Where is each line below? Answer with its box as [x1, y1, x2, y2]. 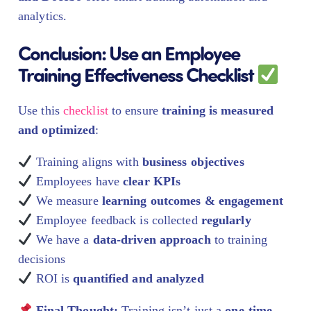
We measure [32, 194, 102, 208]
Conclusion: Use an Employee [18, 40, 239, 66]
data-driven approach [92, 233, 211, 247]
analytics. [18, 8, 67, 23]
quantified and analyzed [73, 271, 204, 286]
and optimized [18, 123, 96, 137]
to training [210, 233, 267, 247]
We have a [32, 233, 93, 247]
